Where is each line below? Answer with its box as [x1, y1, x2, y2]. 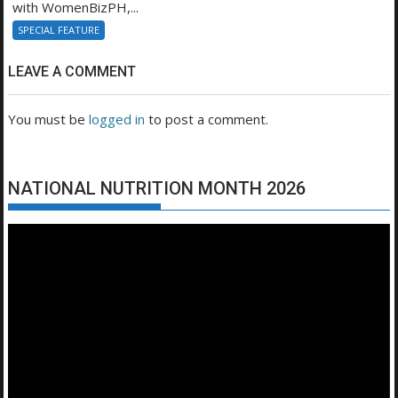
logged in [89, 110, 146, 129]
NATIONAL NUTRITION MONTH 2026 [8, 178, 306, 200]
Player [7, 246, 47, 265]
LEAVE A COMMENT [8, 63, 137, 81]
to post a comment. [145, 110, 269, 129]
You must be [8, 110, 90, 129]
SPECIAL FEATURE [18, 23, 100, 37]
